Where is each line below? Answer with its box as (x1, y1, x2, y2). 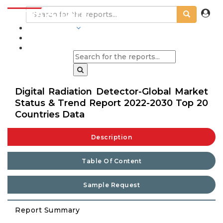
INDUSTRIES (27, 23, 74, 32)
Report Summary (15, 206, 80, 215)
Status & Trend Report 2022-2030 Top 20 (15, 98, 208, 109)
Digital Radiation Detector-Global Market (15, 86, 208, 97)
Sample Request (83, 181, 140, 189)
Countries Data (15, 109, 85, 120)
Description (91, 133, 132, 141)
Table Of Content (82, 157, 141, 165)
